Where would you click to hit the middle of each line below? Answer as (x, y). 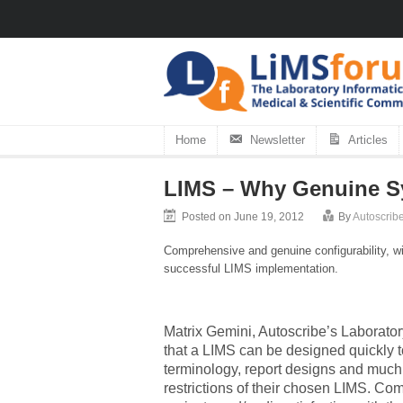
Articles (368, 139)
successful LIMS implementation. (251, 268)
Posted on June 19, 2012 (243, 216)
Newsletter (277, 139)
